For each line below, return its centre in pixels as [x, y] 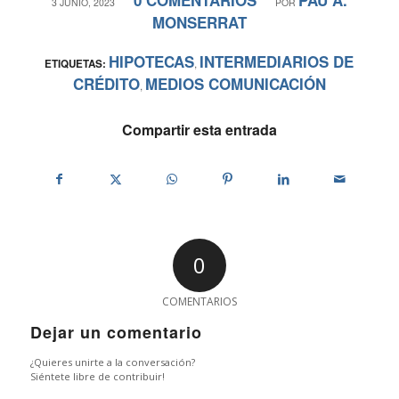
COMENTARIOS [199, 301]
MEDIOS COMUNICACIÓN [235, 83]
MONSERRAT [199, 22]
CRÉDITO [106, 83]
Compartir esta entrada [199, 129]
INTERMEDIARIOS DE [277, 61]
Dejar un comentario [116, 332]
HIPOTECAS [152, 61]
